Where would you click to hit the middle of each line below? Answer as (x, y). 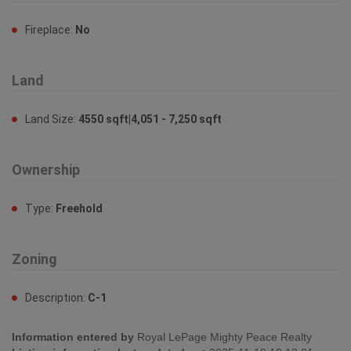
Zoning (34, 259)
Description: (56, 297)
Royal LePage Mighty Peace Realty (223, 337)
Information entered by (73, 337)
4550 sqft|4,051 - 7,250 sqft (150, 119)
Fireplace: (50, 29)
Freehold (79, 208)
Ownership (46, 169)
